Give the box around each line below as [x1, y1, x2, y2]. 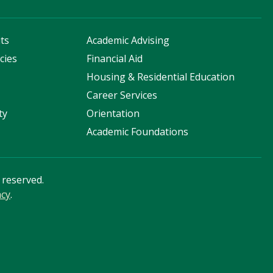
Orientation [87, 107, 140, 121]
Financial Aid [87, 52, 143, 66]
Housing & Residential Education [87, 70, 235, 84]
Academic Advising [87, 34, 170, 48]
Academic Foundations [87, 125, 189, 139]
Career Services [87, 88, 158, 102]
